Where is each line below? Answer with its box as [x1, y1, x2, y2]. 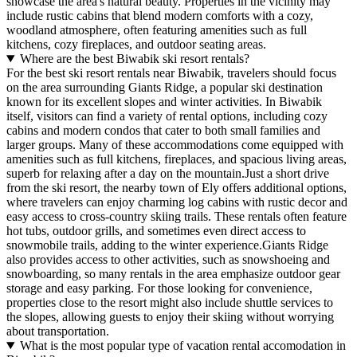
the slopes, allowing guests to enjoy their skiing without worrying [6, 310, 334, 324]
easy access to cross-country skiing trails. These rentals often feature [6, 210, 347, 224]
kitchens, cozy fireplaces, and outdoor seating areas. [6, 37, 266, 52]
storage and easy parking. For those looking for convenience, [6, 281, 312, 296]
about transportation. [6, 324, 109, 339]
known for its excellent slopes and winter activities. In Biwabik [6, 95, 322, 109]
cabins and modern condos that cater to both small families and [6, 124, 320, 138]
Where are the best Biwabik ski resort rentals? [19, 52, 249, 66]
